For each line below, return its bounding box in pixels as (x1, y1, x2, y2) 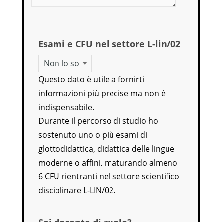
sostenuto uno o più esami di (38, 129, 148, 140)
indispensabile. (38, 101, 95, 112)
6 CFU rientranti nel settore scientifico (38, 170, 180, 182)
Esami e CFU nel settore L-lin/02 (38, 37, 181, 50)
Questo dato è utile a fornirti (38, 73, 145, 85)
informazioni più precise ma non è (38, 87, 166, 99)
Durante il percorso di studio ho (38, 115, 159, 126)
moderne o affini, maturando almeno (38, 157, 178, 168)
